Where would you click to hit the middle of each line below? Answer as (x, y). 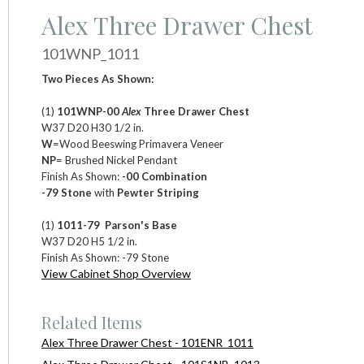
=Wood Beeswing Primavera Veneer (138, 143)
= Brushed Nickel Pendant (117, 160)
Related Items (92, 322)
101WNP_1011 (90, 53)
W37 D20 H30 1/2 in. (93, 127)
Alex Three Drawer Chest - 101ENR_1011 (147, 342)
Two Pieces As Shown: (97, 78)
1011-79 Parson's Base (117, 225)
